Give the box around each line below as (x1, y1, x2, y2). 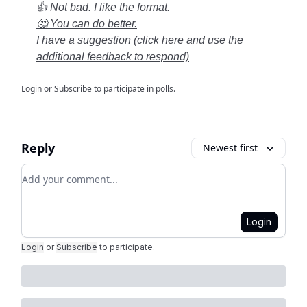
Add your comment (21, 164, 121, 180)
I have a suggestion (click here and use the (36, 34, 243, 46)
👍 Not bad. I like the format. (36, 1, 170, 13)
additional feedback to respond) (36, 51, 189, 62)
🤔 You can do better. (36, 18, 137, 29)
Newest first (203, 141, 258, 154)
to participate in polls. (92, 83, 175, 95)
